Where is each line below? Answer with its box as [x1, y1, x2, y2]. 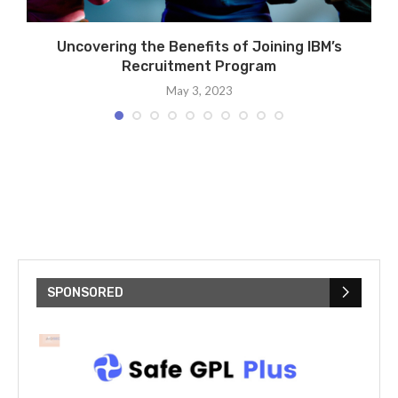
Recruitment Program [122, 57, 276, 75]
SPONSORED [47, 284, 123, 300]
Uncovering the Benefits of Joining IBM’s [56, 37, 342, 55]
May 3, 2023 [165, 83, 233, 98]
